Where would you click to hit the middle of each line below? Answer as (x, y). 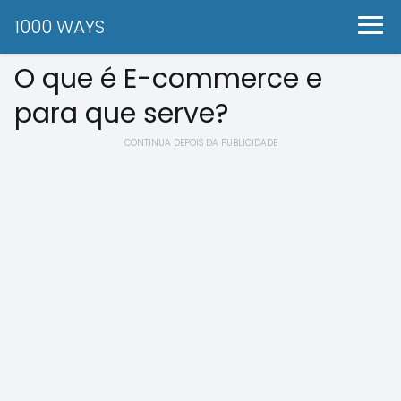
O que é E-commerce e (168, 79)
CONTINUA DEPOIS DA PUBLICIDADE (200, 143)
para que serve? (121, 114)
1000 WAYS (60, 27)
